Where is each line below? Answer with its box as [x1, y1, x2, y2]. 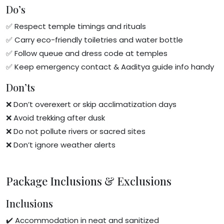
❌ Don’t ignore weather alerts [6, 139, 115, 150]
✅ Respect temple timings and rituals [6, 20, 146, 31]
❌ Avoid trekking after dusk [6, 112, 105, 123]
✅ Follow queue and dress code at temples [6, 47, 167, 58]
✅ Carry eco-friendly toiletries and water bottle [6, 34, 183, 45]
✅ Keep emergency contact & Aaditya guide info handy [6, 61, 214, 72]
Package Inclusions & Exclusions [6, 173, 171, 188]
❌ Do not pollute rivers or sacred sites [6, 125, 145, 136]
